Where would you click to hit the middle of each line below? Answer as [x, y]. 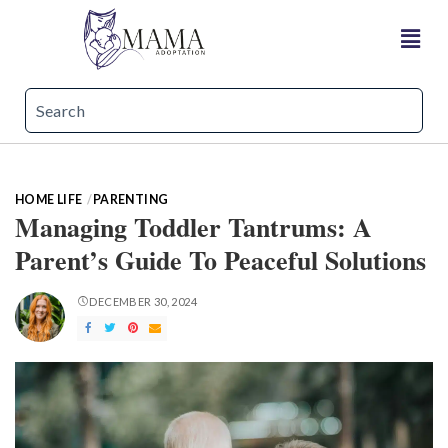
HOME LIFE [49, 199]
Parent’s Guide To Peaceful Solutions [220, 260]
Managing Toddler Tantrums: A [193, 227]
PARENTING [130, 199]
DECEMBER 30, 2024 [143, 301]
